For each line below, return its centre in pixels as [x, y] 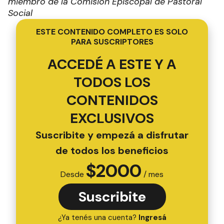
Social [20, 13]
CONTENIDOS [112, 100]
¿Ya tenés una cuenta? [98, 217]
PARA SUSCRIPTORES [112, 42]
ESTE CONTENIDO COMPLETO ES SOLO [112, 32]
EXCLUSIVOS [112, 118]
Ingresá [152, 217]
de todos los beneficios [112, 150]
